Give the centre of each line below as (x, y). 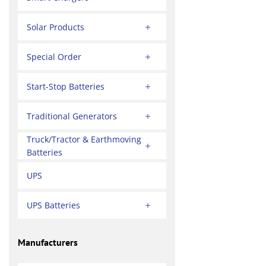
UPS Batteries (53, 205)
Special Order (54, 56)
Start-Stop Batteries (66, 86)
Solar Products (56, 27)
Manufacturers (48, 243)
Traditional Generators (72, 116)
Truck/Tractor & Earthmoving (84, 139)
